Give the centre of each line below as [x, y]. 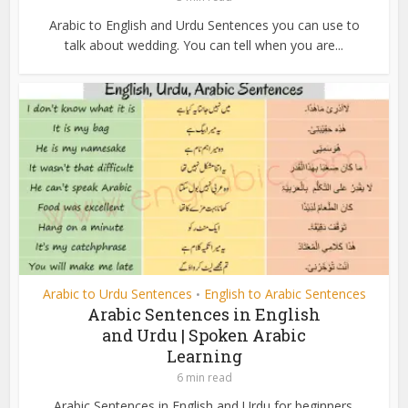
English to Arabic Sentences [285, 293]
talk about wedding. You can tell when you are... [204, 45]
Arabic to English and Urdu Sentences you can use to [204, 25]
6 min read [204, 377]
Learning [204, 356]
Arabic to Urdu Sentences [117, 293]
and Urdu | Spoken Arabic [204, 335]
